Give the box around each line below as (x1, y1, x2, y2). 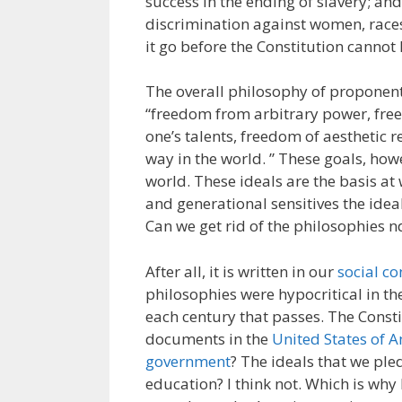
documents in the (145, 328, 272, 349)
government (145, 350, 231, 371)
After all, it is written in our (145, 260, 337, 282)
